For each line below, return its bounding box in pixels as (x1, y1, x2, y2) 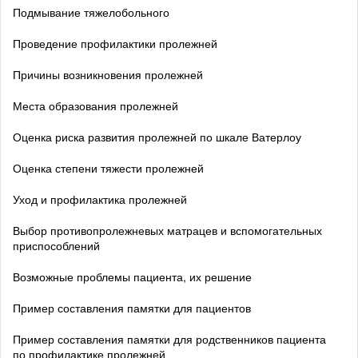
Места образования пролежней (13, 97, 178, 113)
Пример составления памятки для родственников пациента (13, 330, 326, 347)
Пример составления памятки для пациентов (13, 299, 251, 316)
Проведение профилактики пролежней (13, 34, 217, 51)
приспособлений (13, 237, 100, 253)
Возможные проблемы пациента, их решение (13, 268, 252, 284)
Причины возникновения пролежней (13, 66, 203, 82)
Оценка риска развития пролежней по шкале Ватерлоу (13, 128, 301, 145)
